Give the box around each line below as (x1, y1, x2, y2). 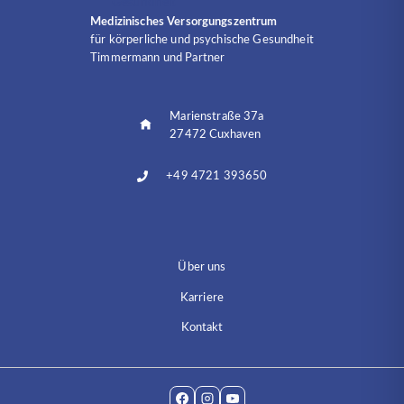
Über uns (178, 262, 226, 273)
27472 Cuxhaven (170, 128, 262, 140)
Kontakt (180, 322, 224, 334)
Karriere (179, 292, 225, 304)
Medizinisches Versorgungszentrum (90, 15, 278, 27)
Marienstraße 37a (170, 110, 264, 122)
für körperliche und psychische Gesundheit (90, 33, 314, 45)
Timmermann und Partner (90, 51, 225, 63)
